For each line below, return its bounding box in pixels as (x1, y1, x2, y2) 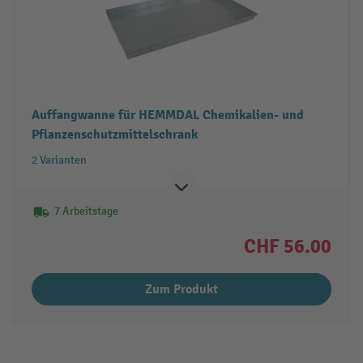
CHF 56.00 (244, 233, 332, 258)
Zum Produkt (145, 280, 218, 297)
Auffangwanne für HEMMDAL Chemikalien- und (31, 106, 304, 123)
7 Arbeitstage (53, 203, 118, 218)
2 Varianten (31, 152, 87, 167)
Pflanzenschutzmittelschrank (31, 126, 198, 143)
